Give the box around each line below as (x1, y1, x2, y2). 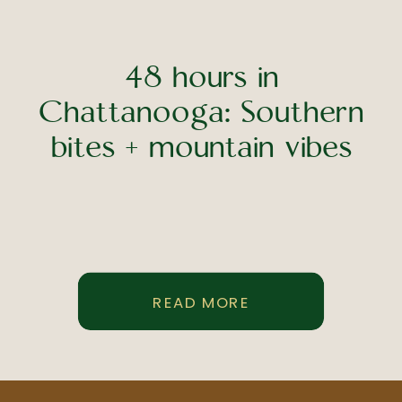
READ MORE (153, 291, 249, 313)
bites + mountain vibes (50, 128, 353, 167)
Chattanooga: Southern (38, 93, 365, 132)
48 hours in (124, 58, 279, 97)
